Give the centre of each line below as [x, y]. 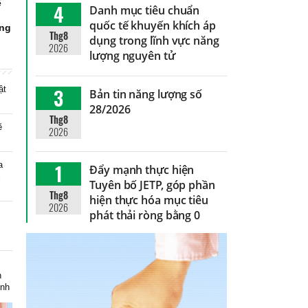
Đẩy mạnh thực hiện [142, 169]
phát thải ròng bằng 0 [145, 215]
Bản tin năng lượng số [146, 94]
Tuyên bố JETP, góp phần [152, 185]
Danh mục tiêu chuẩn [145, 10]
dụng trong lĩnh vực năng [154, 40]
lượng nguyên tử [132, 55]
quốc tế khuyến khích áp [153, 25]
